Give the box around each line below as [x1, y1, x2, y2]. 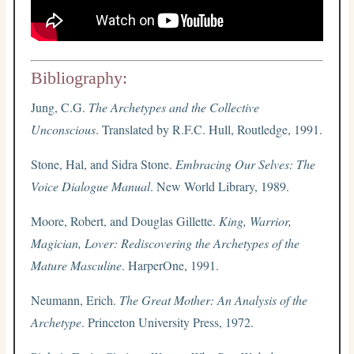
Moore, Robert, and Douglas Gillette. [31, 212, 220, 229]
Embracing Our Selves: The [175, 155, 316, 172]
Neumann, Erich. [31, 291, 120, 308]
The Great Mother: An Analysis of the [119, 291, 308, 308]
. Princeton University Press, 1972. [81, 313, 254, 330]
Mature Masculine [31, 256, 122, 273]
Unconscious [31, 120, 96, 137]
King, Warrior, [219, 212, 292, 229]
